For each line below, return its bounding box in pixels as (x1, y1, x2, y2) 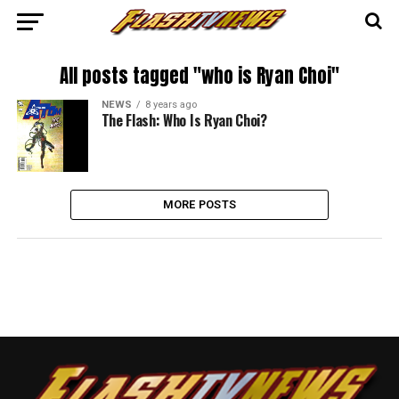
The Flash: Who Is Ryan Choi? (101, 110, 267, 131)
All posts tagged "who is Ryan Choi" (59, 62, 339, 90)
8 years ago (144, 99, 197, 110)
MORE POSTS (162, 197, 237, 211)
